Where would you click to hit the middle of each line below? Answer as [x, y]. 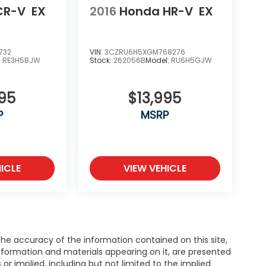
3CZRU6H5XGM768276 [145, 52]
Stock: [101, 60]
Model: [158, 60]
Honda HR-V [156, 12]
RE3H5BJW [22, 60]
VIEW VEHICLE [155, 168]
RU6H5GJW [191, 60]
